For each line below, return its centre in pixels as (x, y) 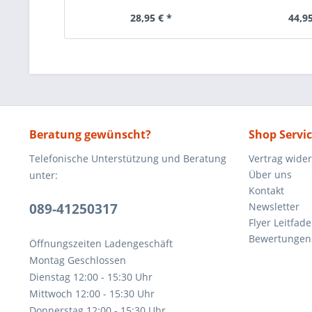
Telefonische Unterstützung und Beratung (128, 158)
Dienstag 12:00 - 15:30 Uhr (91, 277)
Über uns (270, 174)
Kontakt (266, 190)
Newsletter (274, 206)
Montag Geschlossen (78, 260)
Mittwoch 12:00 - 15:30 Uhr (92, 294)
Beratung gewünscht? (90, 134)
